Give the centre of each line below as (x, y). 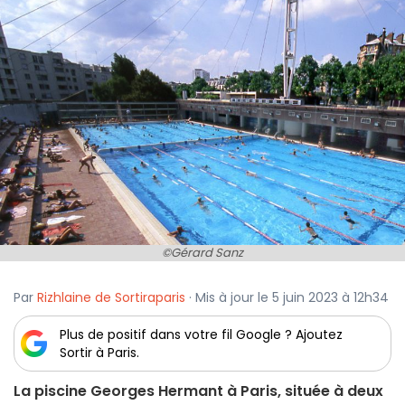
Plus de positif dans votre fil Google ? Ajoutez (201, 335)
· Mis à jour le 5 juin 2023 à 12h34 (287, 298)
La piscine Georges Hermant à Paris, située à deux (198, 391)
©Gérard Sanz (202, 253)
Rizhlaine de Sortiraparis (111, 298)
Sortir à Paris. (99, 353)
